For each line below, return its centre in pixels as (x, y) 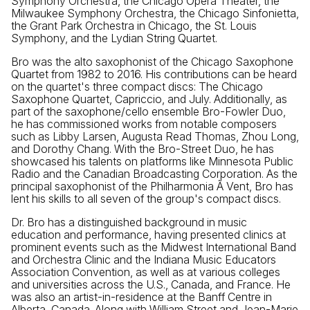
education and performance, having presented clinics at (148, 234)
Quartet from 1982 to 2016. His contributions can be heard (154, 74)
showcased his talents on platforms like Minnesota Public (152, 161)
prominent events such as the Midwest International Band (154, 247)
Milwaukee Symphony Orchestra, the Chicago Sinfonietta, (155, 13)
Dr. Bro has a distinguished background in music (129, 222)
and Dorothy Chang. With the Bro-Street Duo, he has (143, 148)
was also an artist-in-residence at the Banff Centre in (142, 297)
